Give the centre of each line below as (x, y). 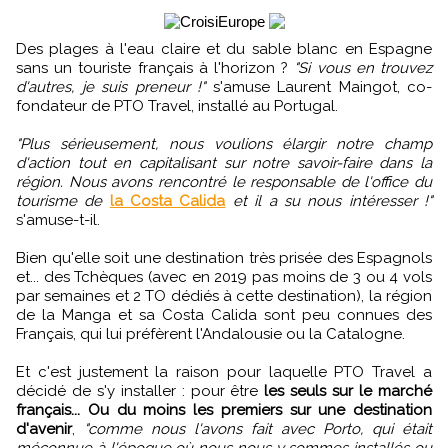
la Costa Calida (167, 201)
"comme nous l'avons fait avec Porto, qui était (258, 429)
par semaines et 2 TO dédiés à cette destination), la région (224, 296)
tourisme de (59, 201)
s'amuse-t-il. (58, 220)
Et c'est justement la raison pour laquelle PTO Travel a (224, 372)
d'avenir (44, 429)
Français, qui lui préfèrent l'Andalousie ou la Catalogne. (210, 334)
